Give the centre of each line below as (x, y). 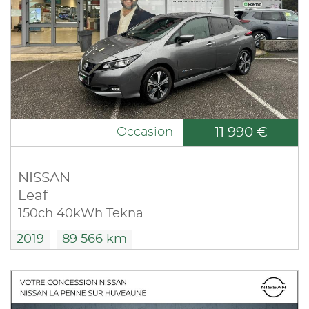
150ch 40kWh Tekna (81, 214)
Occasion (145, 132)
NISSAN (44, 178)
